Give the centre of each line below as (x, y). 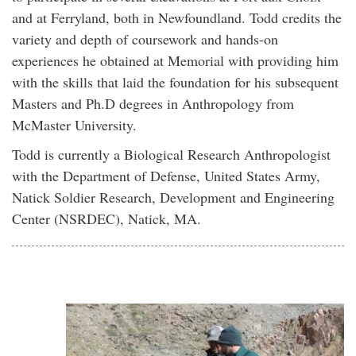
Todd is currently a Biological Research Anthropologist (171, 154)
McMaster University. (74, 124)
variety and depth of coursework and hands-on (145, 39)
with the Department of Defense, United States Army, (166, 175)
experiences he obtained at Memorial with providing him (175, 60)
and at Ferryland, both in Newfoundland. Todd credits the (177, 17)
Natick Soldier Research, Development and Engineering (173, 197)
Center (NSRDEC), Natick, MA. (106, 218)
